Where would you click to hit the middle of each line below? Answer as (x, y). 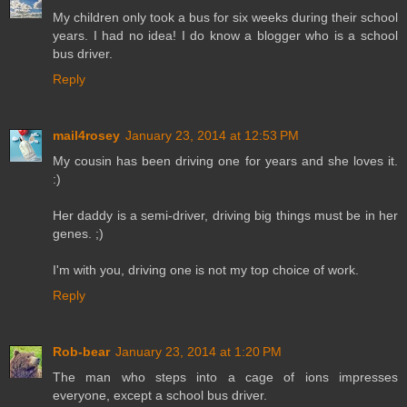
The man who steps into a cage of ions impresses (225, 377)
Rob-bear (81, 352)
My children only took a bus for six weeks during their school (225, 18)
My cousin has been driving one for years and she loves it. (225, 161)
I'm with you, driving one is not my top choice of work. (206, 270)
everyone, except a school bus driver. (160, 396)
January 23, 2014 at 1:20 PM (199, 352)
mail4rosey (86, 136)
